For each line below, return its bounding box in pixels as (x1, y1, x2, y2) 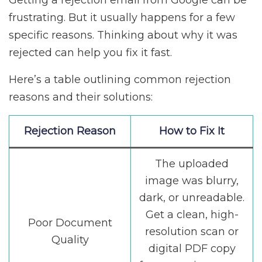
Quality (51, 233, 89, 247)
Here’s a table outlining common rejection (9, 73, 231, 87)
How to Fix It (159, 125, 225, 138)
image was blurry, (145, 174, 239, 188)
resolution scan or (145, 225, 239, 239)
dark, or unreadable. (139, 191, 244, 205)
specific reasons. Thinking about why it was (9, 29, 237, 42)
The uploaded (155, 157, 229, 171)
